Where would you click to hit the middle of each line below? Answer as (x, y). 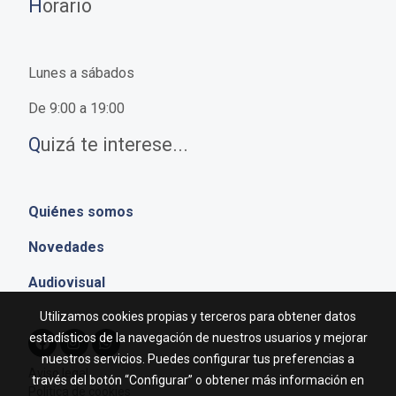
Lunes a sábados (81, 72)
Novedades (66, 247)
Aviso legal (58, 373)
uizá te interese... (114, 144)
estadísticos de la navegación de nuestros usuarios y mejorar (198, 338)
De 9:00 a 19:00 (76, 108)
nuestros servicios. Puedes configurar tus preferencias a (198, 359)
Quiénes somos (81, 211)
